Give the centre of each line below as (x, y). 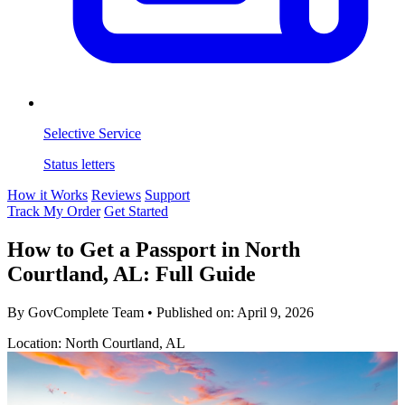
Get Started (136, 211)
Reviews (116, 195)
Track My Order (54, 211)
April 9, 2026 (275, 312)
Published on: (195, 312)
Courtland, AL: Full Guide (132, 273)
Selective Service (92, 133)
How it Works (47, 195)
